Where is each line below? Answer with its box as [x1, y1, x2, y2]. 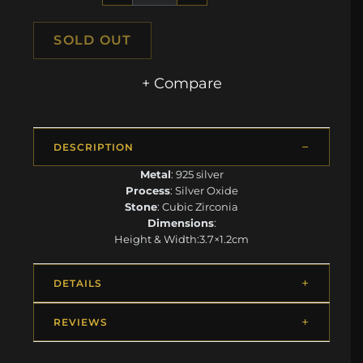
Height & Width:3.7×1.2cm [114, 232, 249, 246]
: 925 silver [170, 167, 224, 181]
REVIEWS [53, 315, 108, 328]
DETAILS [53, 276, 102, 289]
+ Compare [141, 74, 222, 92]
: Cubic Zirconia [157, 199, 238, 213]
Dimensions [147, 216, 214, 229]
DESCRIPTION [53, 140, 134, 153]
